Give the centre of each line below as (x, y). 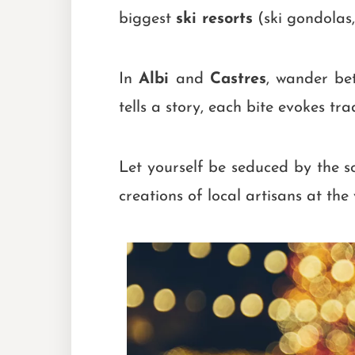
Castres (238, 79)
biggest (147, 19)
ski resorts (214, 19)
